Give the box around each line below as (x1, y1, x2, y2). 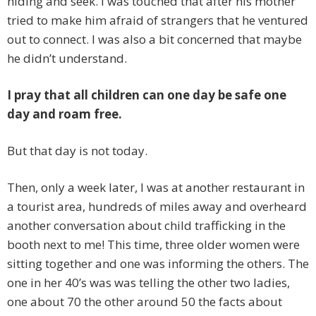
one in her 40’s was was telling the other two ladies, (7, 274, 290, 291)
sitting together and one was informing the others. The (7, 255, 309, 272)
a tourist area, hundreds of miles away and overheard (7, 198, 307, 215)
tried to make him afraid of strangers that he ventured (7, 12, 308, 29)
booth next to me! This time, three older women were (7, 236, 300, 253)
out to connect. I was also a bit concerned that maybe (7, 31, 302, 48)
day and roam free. (7, 106, 122, 123)
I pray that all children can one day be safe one (7, 87, 286, 104)
